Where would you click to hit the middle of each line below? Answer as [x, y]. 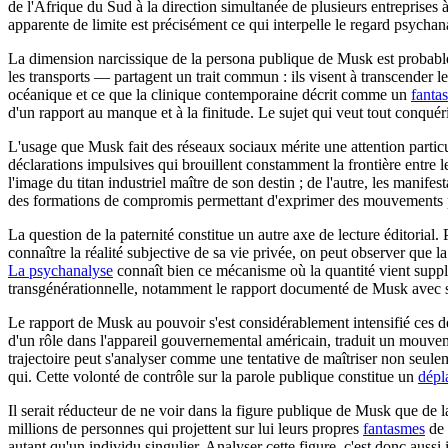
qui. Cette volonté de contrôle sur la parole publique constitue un [213, 376]
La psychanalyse [60, 270]
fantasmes [394, 428]
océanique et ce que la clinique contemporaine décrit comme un [209, 94]
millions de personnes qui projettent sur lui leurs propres [185, 428]
